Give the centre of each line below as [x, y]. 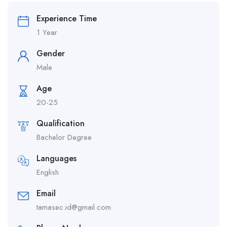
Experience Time [67, 18]
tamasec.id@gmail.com [74, 207]
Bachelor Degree [64, 137]
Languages [56, 158]
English [48, 172]
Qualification [61, 123]
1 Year [47, 32]
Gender [51, 53]
